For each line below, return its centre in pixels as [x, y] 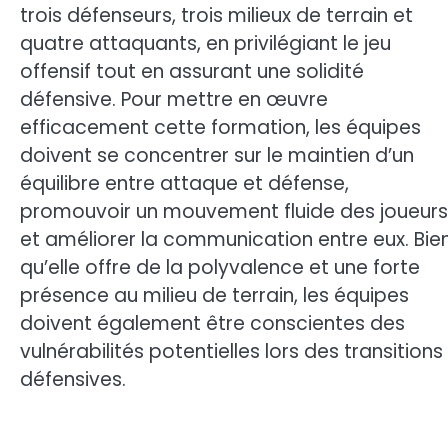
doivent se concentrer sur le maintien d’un [217, 156]
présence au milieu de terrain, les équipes [214, 296]
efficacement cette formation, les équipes [220, 128]
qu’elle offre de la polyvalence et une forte [220, 268]
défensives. [73, 380]
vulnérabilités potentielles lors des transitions [231, 352]
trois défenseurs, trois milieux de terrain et [216, 16]
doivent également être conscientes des [212, 324]
